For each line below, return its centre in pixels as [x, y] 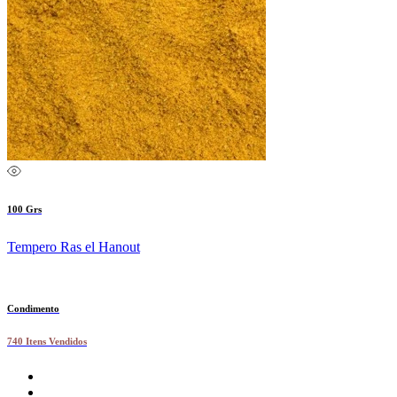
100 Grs [24, 210]
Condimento [33, 309]
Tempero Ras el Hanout [74, 247]
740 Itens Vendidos [47, 342]
